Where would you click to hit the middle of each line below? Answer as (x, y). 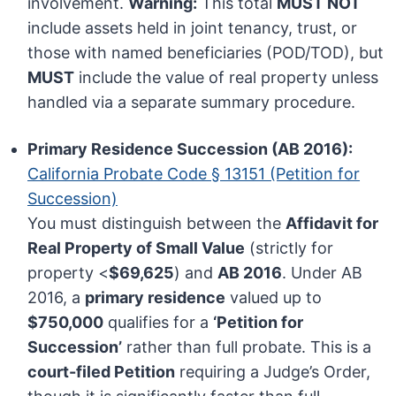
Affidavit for (332, 224)
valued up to (274, 298)
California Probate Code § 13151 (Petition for (194, 174)
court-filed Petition (102, 372)
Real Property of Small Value (137, 248)
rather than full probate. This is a (247, 347)
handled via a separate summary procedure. (192, 103)
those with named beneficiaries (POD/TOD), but (206, 53)
